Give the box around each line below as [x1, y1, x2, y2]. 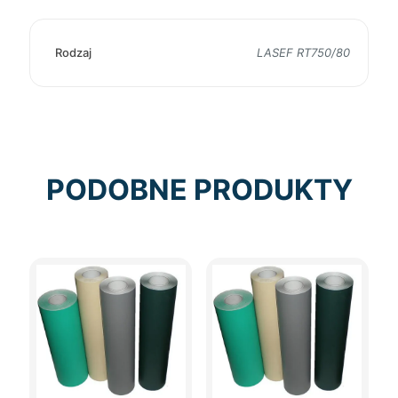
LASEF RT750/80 [257, 45, 350, 60]
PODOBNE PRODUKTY [45, 172, 353, 208]
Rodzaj [55, 45, 92, 60]
